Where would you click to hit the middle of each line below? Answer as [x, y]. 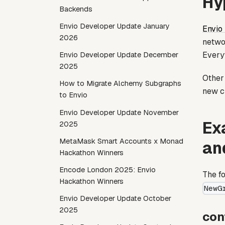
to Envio [73, 95]
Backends [76, 9]
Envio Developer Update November [119, 112]
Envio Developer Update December [119, 55]
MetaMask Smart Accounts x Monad [121, 141]
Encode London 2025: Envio [107, 170]
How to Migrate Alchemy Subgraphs [120, 84]
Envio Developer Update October [115, 199]
